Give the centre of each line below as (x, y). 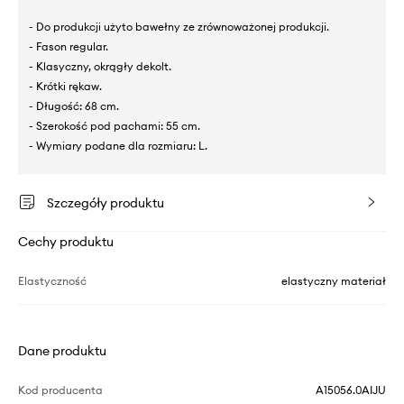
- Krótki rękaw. (65, 86)
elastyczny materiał (334, 280)
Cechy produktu (66, 241)
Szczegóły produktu (106, 202)
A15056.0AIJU (351, 390)
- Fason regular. (69, 46)
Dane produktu (62, 350)
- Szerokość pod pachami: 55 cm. (115, 125)
